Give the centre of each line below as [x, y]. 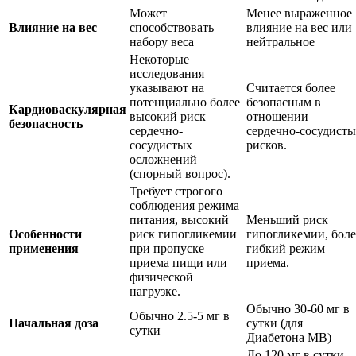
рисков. [267, 145]
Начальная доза [54, 323]
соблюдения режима [184, 205]
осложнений [163, 159]
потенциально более [185, 102]
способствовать [172, 27]
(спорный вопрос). [180, 173]
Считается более [291, 87]
